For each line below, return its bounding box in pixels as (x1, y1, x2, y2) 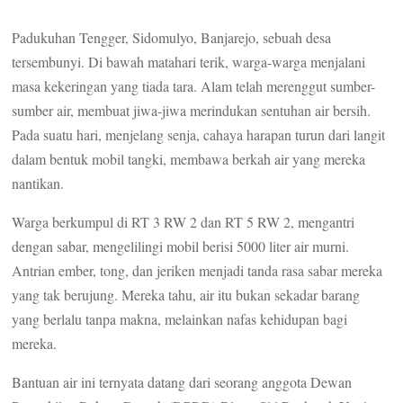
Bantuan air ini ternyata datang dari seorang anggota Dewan (12, 372, 353, 392)
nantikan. (12, 174, 65, 193)
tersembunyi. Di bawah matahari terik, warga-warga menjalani (12, 52, 366, 72)
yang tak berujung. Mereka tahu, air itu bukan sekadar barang (12, 285, 361, 305)
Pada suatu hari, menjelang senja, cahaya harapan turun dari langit (12, 125, 386, 145)
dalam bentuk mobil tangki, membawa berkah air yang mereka (12, 149, 366, 169)
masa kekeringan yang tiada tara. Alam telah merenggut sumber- (12, 76, 376, 96)
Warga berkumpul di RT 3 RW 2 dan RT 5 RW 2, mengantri (12, 212, 355, 232)
